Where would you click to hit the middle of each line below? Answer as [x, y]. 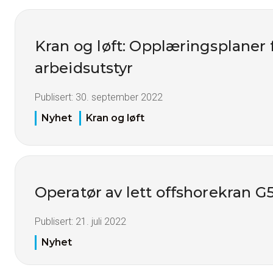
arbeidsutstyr [84, 68]
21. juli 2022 [101, 222]
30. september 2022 [119, 97]
